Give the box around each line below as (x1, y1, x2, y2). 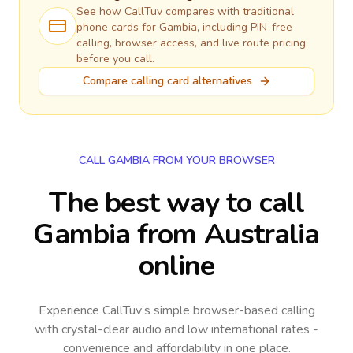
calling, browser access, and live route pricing (76, 35, 306, 50)
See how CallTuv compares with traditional (76, 4, 294, 19)
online (138, 247, 215, 285)
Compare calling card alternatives (82, 73, 252, 88)
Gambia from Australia (33, 215, 320, 254)
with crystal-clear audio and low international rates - (35, 321, 318, 338)
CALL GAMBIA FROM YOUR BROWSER (78, 153, 275, 168)
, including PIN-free (197, 20, 292, 35)
